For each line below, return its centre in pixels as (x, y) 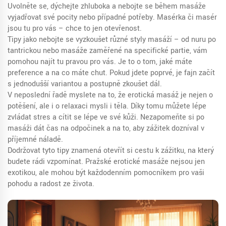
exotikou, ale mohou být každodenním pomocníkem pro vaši (106, 173)
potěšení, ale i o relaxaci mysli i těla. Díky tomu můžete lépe (107, 106)
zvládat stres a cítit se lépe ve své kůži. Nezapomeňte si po (106, 117)
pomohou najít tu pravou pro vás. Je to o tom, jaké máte (100, 62)
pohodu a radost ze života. (51, 184)
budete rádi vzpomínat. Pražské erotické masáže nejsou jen (106, 162)
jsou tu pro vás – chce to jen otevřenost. (75, 29)
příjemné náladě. (35, 139)
